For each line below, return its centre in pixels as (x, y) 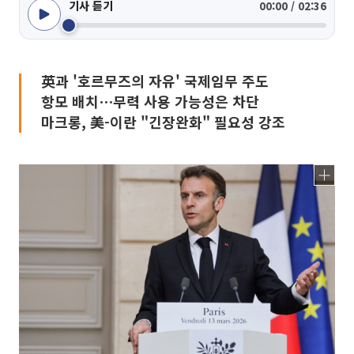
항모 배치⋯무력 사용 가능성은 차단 (150, 101)
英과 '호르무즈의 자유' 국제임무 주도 (155, 81)
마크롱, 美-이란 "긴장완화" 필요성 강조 (163, 122)
